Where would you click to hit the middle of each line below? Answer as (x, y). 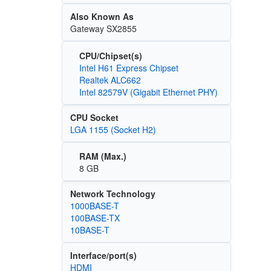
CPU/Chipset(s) (110, 55)
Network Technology (113, 194)
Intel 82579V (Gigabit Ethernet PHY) (148, 92)
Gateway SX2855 (103, 29)
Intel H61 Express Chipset (129, 67)
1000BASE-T (94, 206)
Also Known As (102, 17)
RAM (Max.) (103, 156)
